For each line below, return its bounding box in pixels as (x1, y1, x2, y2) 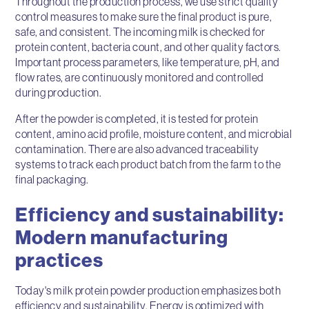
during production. (15, 86, 102, 99)
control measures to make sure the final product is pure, (15, 10, 272, 23)
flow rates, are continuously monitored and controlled (15, 70, 264, 83)
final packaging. (15, 172, 89, 186)
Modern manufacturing (15, 226, 229, 249)
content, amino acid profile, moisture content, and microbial (15, 127, 292, 140)
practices (15, 248, 104, 272)
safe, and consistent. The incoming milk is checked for (15, 25, 266, 38)
